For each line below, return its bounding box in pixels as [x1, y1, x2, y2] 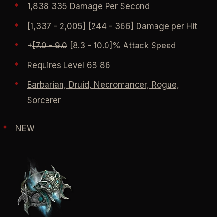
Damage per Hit [133, 21, 197, 31]
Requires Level [27, 60, 87, 70]
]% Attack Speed [109, 41, 176, 51]
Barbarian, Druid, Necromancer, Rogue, [27, 80, 179, 90]
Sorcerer [27, 95, 61, 106]
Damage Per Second [67, 1, 150, 12]
